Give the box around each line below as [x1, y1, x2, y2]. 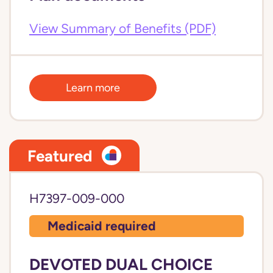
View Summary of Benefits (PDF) [29, 21, 216, 36]
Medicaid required [48, 218, 156, 233]
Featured [27, 146, 92, 165]
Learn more [66, 81, 120, 94]
